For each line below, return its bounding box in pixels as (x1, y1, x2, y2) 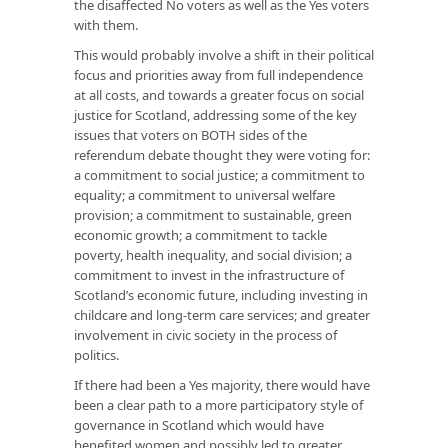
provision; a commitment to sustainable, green (74, 205, 352, 224)
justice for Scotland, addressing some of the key (74, 105, 357, 124)
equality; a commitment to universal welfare (74, 185, 335, 204)
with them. (74, 15, 138, 34)
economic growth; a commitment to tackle (74, 225, 327, 244)
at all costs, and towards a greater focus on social (74, 85, 364, 104)
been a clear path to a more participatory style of (74, 395, 363, 414)
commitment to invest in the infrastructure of (74, 265, 344, 284)
